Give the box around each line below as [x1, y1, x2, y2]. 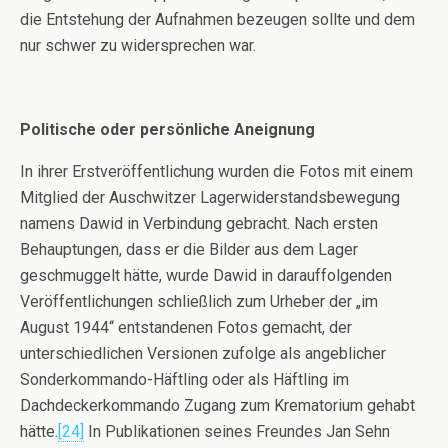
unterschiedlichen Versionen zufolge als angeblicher [20, 344, 386, 364]
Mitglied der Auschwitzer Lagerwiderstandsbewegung [20, 188, 400, 208]
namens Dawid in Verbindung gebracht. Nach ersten [20, 214, 378, 234]
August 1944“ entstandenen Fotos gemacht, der [20, 318, 352, 338]
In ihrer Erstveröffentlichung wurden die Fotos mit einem [20, 162, 413, 182]
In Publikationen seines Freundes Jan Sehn [84, 422, 390, 442]
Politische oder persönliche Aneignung [20, 120, 315, 140]
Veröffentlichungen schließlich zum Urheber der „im [20, 292, 378, 312]
